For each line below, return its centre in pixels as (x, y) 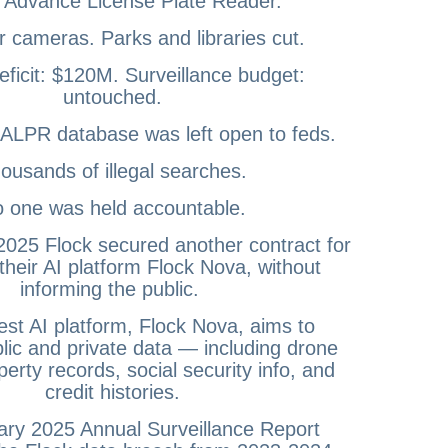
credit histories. (112, 391)
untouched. (112, 96)
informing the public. (112, 288)
